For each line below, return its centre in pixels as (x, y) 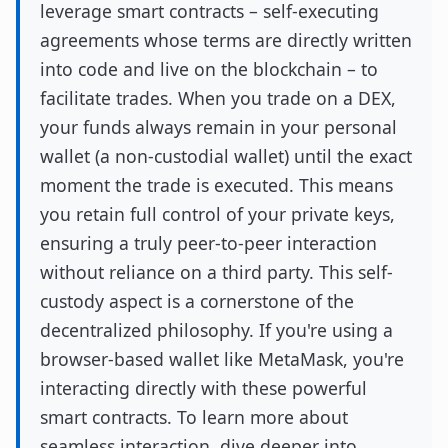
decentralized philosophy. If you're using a (216, 330)
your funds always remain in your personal (218, 127)
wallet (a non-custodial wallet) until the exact (226, 156)
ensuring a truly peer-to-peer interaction (208, 243)
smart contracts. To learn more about (194, 417)
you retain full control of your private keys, (217, 214)
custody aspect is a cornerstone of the (197, 301)
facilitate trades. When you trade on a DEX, (218, 98)
